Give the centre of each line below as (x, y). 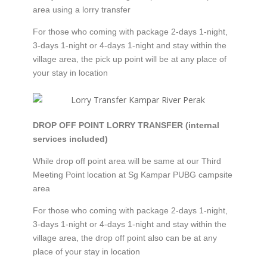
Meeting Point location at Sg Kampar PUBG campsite (132, 175)
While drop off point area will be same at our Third (127, 161)
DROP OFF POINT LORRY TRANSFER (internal (126, 125)
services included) (70, 139)
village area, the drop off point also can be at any (125, 238)
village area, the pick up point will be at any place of (129, 59)
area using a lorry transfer (81, 10)
